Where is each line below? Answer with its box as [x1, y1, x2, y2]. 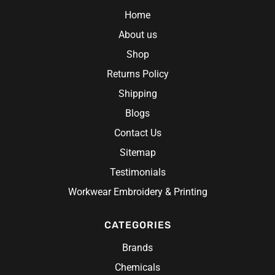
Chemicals [115, 261, 160, 273]
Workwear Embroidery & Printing [68, 185, 207, 198]
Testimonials [109, 166, 166, 178]
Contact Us [114, 126, 161, 139]
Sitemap [119, 146, 156, 158]
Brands [122, 241, 153, 254]
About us [118, 28, 157, 41]
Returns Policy [106, 68, 169, 80]
